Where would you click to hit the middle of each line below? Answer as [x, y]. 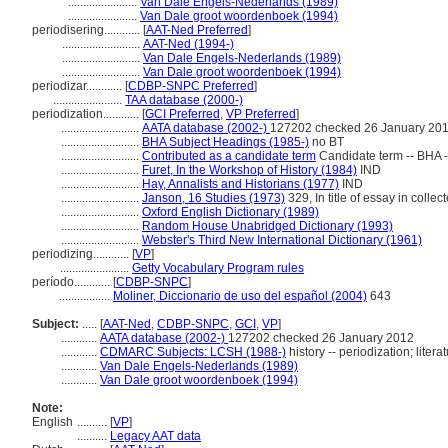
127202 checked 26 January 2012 [321, 338]
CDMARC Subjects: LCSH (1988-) [193, 352]
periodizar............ [78, 86]
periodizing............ [82, 254]
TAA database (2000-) [184, 100]
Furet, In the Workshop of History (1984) [249, 170]
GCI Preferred [182, 114]
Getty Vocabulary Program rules [218, 268]
